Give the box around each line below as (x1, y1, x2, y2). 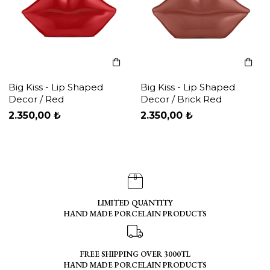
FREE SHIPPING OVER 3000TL (80, 249, 190, 259)
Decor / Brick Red (140, 93, 222, 105)
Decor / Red (8, 93, 64, 105)
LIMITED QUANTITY (97, 198, 173, 208)
